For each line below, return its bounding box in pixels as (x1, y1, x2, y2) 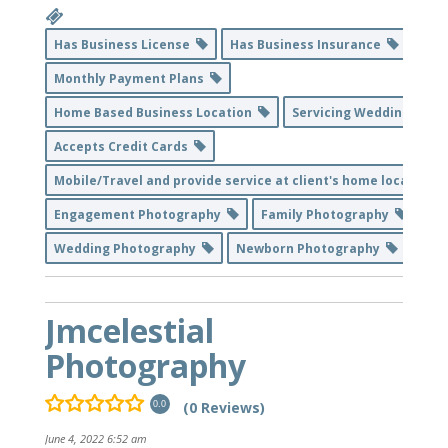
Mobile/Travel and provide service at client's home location (53, 171, 440, 189)
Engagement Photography (53, 205, 227, 223)
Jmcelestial (44, 308, 214, 352)
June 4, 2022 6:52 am (44, 430, 147, 446)
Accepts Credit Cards (53, 137, 194, 155)
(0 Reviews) (182, 397, 265, 417)
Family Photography (260, 205, 395, 223)
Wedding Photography (53, 239, 202, 257)
